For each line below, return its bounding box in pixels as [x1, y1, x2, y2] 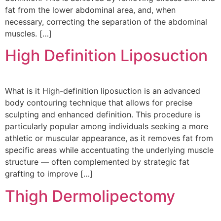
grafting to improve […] [5, 169, 93, 179]
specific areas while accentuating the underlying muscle [5, 145, 214, 155]
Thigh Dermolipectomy [5, 186, 175, 206]
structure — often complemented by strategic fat [5, 157, 189, 167]
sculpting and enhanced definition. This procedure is [5, 110, 200, 120]
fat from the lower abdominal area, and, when [5, 4, 176, 15]
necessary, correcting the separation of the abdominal [5, 16, 207, 27]
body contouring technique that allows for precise [5, 98, 192, 108]
